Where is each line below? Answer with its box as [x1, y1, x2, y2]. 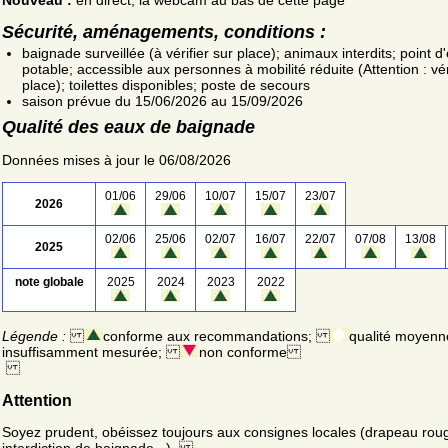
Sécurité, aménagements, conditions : [2, 21, 326, 42]
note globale [14, 275, 84, 290]
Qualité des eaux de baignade [2, 117, 255, 138]
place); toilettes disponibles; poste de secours [22, 77, 310, 94]
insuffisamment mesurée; [2, 344, 180, 361]
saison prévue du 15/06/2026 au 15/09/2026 [22, 93, 303, 110]
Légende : [2, 328, 66, 345]
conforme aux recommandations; [103, 328, 330, 345]
